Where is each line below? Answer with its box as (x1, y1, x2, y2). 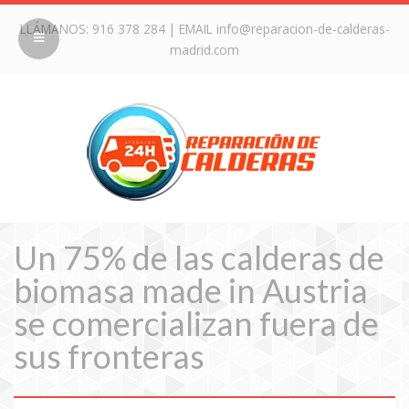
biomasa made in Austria (14, 270, 368, 310)
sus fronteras (14, 336, 204, 376)
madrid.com (170, 41, 239, 58)
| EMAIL (164, 20, 216, 37)
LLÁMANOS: (19, 20, 92, 37)
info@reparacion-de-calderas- (215, 20, 390, 37)
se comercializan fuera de (14, 303, 379, 343)
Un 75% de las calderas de (14, 237, 384, 278)
